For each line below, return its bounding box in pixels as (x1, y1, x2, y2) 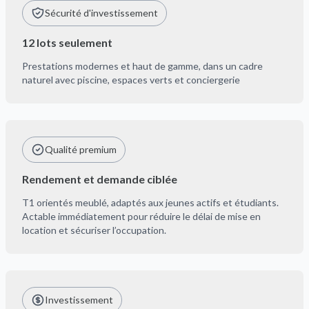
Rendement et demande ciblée (22, 172, 177, 186)
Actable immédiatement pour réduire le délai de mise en (22, 210, 261, 222)
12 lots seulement (22, 36, 112, 49)
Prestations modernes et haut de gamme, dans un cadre (22, 60, 263, 72)
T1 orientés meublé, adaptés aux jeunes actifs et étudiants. (22, 197, 279, 208)
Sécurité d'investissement (45, 7, 158, 19)
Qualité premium (45, 143, 117, 155)
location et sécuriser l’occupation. (22, 224, 166, 236)
